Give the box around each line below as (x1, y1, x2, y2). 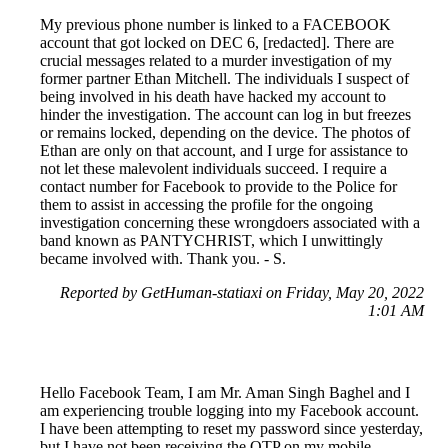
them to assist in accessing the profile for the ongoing (40, 196, 373, 214)
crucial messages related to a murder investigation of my (40, 52, 392, 70)
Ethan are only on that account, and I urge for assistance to (40, 142, 408, 160)
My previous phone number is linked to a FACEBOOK (40, 16, 391, 34)
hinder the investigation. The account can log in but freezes (40, 106, 411, 124)
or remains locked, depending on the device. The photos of (40, 124, 410, 142)
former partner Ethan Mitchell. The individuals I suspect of (40, 70, 409, 88)
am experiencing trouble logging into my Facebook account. (40, 402, 419, 420)
